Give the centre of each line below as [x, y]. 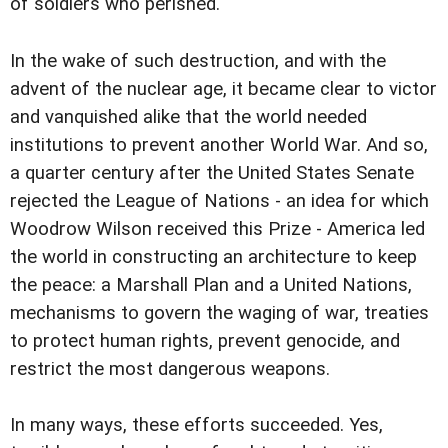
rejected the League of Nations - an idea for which [219, 200]
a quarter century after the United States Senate [212, 172]
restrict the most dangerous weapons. [170, 368]
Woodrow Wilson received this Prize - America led [217, 228]
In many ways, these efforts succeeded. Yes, [196, 424]
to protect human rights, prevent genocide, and [205, 340]
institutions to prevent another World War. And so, [219, 144]
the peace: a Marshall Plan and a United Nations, [211, 284]
